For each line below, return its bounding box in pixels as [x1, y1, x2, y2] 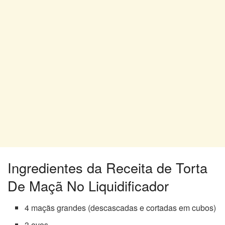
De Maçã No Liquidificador [8, 175, 169, 195]
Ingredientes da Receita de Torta [8, 157, 207, 177]
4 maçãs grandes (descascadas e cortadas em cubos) [25, 202, 216, 214]
